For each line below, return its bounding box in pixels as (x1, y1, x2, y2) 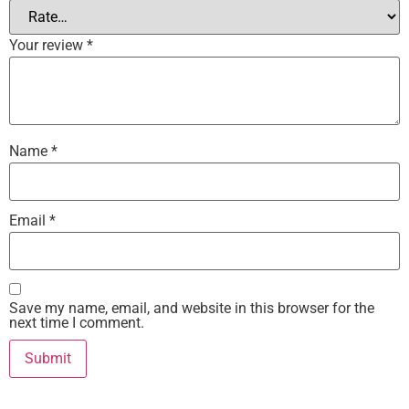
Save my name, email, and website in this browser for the (9, 299, 374, 317)
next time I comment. (9, 313, 144, 331)
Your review (9, 37, 87, 55)
